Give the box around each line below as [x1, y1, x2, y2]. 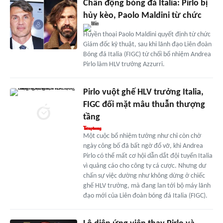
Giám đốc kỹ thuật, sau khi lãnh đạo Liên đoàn [83, 41, 212, 49]
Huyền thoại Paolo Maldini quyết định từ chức [83, 31, 211, 39]
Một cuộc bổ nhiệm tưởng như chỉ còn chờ [83, 132, 201, 140]
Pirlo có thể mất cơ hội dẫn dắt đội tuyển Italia [83, 152, 213, 160]
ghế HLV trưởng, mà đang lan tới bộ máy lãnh [83, 182, 211, 190]
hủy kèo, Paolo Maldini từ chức [83, 11, 202, 21]
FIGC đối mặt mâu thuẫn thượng [83, 100, 205, 110]
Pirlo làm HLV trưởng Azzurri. [83, 61, 165, 69]
